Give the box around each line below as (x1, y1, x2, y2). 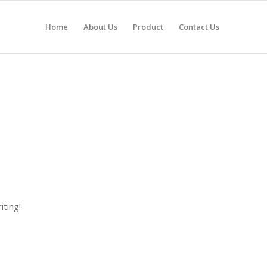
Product (133, 21, 163, 32)
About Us (83, 21, 117, 32)
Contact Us (179, 21, 219, 32)
